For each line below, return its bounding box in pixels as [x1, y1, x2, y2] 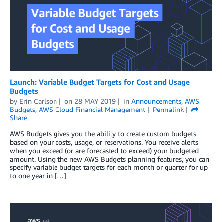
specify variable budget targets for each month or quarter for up [10, 163, 208, 171]
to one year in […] [10, 171, 66, 180]
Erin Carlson [19, 96, 57, 105]
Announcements [131, 96, 181, 105]
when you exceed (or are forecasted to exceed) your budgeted [10, 146, 199, 155]
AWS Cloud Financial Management [39, 105, 145, 113]
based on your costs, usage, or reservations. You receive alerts [10, 137, 198, 146]
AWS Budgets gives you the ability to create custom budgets [10, 129, 196, 138]
